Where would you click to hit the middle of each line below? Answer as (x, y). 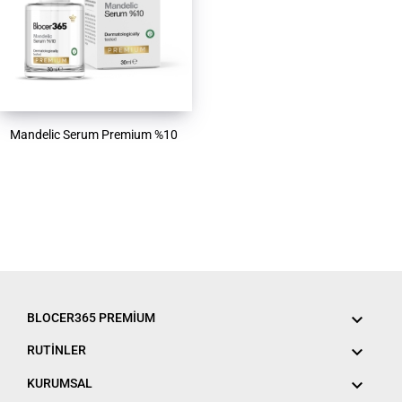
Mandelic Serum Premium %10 (94, 135)
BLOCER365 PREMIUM (91, 318)
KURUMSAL (60, 383)
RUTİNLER (57, 350)
